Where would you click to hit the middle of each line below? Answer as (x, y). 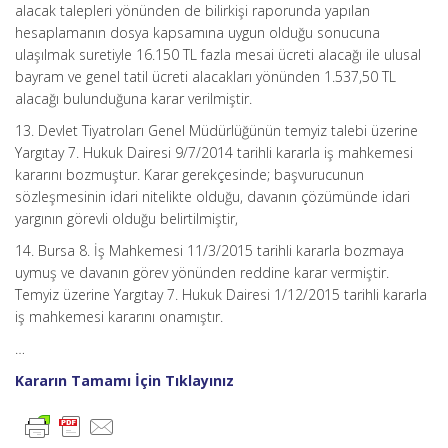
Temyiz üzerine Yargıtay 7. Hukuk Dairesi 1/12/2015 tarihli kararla (221, 294)
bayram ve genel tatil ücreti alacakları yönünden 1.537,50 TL (205, 76)
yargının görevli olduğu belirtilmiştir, (126, 218)
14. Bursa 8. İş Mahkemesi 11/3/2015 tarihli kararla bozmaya (209, 250)
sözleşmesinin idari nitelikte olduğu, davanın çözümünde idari (212, 196)
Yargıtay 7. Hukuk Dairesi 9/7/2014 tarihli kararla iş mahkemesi (214, 152)
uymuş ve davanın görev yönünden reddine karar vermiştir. (202, 272)
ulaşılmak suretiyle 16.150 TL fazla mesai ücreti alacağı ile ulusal (218, 54)
